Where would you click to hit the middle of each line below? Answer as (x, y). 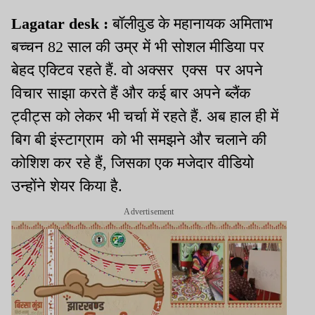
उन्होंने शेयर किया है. (67, 186)
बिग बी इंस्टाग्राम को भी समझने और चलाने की (139, 140)
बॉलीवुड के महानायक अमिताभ (193, 24)
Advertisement (149, 212)
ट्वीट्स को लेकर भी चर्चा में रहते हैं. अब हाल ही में (145, 117)
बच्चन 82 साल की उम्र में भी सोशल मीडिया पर (138, 47)
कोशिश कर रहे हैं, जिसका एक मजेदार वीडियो (133, 163)
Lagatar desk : (62, 24)
